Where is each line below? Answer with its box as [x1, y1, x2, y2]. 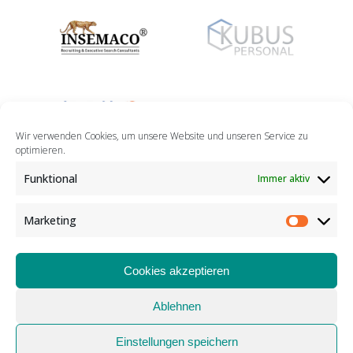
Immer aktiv [258, 172, 310, 185]
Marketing [24, 213, 76, 228]
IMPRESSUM [58, 326, 123, 342]
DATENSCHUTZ [141, 326, 222, 342]
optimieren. [16, 143, 65, 157]
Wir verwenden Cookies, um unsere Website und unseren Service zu [16, 129, 308, 143]
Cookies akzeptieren [124, 263, 229, 277]
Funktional [24, 171, 77, 186]
